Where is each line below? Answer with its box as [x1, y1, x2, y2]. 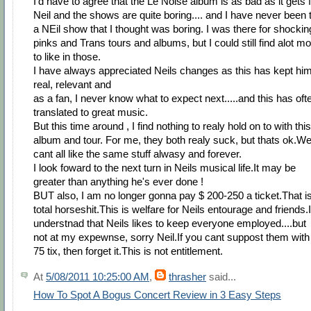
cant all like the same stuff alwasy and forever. [33, 147, 242, 160]
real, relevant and [33, 78, 111, 90]
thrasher [169, 270, 206, 283]
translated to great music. [33, 106, 148, 118]
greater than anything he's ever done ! [33, 175, 203, 187]
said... [206, 270, 236, 283]
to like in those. [33, 50, 101, 62]
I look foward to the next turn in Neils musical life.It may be [33, 161, 296, 174]
